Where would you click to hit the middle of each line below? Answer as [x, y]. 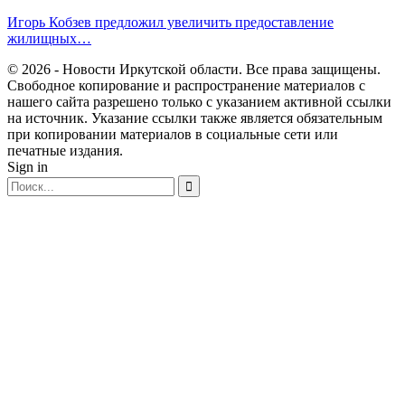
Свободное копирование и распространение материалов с [186, 86]
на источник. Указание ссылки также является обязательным [195, 118]
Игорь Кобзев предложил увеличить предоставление [170, 23]
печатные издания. [65, 151]
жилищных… [49, 39]
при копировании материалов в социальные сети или [173, 135]
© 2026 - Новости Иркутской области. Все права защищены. [194, 70]
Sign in [28, 167]
